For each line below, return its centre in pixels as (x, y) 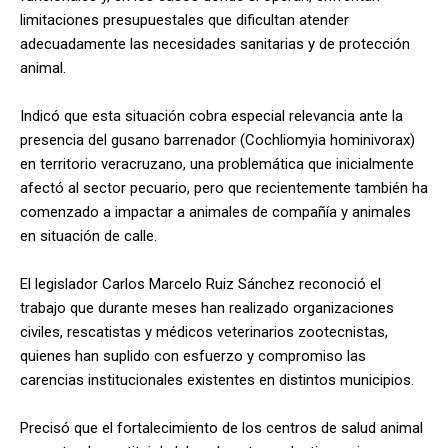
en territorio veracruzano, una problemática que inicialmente (217, 163)
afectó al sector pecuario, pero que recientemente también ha (224, 187)
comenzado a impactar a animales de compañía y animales (215, 211)
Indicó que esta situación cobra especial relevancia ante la (211, 115)
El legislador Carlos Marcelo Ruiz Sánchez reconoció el (200, 283)
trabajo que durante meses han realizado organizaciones (207, 307)
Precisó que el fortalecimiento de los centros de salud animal (221, 427)
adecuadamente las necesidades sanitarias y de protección (215, 43)
